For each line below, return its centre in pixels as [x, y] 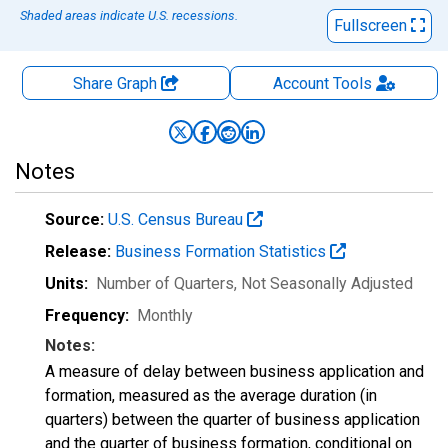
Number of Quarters [165, 283]
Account [300, 83]
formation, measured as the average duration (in [211, 395]
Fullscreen [372, 25]
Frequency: [87, 315]
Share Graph [117, 83]
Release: [78, 251]
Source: [74, 219]
